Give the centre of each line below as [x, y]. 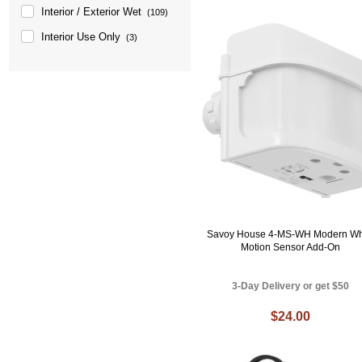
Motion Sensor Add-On [291, 247]
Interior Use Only [81, 36]
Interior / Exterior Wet [92, 11]
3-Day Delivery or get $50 [291, 286]
